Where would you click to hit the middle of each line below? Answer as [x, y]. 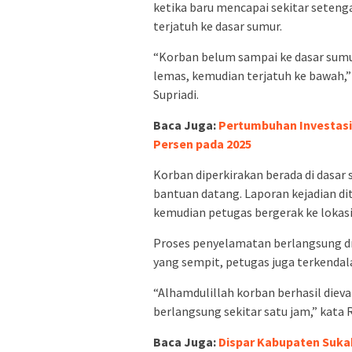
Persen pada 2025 [202, 144]
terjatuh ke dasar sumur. [218, 26]
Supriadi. [176, 95]
